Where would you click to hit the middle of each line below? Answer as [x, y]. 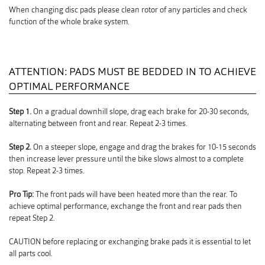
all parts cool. [31, 254]
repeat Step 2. [32, 218]
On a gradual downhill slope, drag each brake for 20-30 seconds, [140, 112]
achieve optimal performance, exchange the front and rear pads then [125, 206]
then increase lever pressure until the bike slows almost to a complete [126, 159]
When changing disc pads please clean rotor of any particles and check [128, 9]
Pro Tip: [21, 195]
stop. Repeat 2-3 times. [47, 171]
